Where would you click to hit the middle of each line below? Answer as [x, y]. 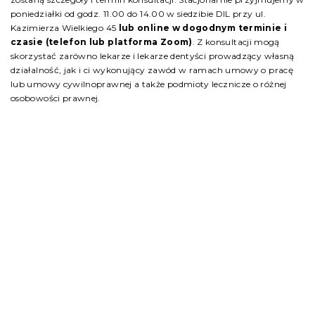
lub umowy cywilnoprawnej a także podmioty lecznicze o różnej [149, 84]
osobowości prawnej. [56, 98]
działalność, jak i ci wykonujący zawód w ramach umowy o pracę [152, 70]
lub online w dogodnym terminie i [203, 28]
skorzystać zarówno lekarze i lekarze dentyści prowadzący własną [153, 56]
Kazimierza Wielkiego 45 [65, 28]
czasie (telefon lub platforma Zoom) [102, 42]
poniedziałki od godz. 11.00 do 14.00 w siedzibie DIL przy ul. [138, 14]
